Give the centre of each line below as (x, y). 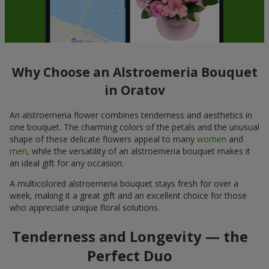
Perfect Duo (130, 256)
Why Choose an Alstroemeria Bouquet (134, 72)
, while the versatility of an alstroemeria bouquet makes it (139, 151)
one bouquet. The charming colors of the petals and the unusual (134, 127)
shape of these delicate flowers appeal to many (103, 139)
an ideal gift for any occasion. (67, 163)
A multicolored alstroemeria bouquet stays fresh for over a (124, 184)
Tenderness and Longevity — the (130, 237)
